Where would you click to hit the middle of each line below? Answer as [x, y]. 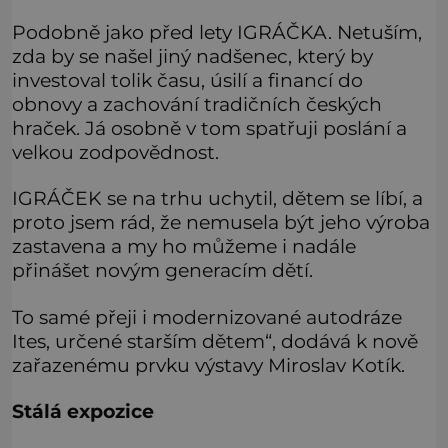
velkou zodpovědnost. [115, 152]
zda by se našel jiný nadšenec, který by [192, 56]
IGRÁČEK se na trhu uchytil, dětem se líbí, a [217, 198]
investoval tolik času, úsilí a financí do [187, 80]
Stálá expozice [83, 411]
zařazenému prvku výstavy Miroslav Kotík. [208, 364]
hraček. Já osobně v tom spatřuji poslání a [209, 128]
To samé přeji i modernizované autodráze [207, 316]
